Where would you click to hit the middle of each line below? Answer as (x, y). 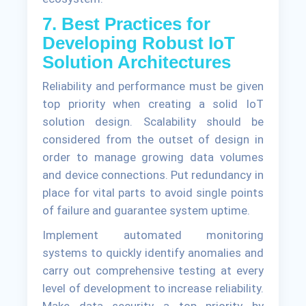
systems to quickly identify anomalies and (153, 253)
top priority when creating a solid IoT (153, 104)
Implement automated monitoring (153, 235)
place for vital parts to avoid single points (153, 193)
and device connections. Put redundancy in (153, 175)
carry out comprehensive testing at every (153, 271)
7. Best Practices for (127, 24)
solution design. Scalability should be (153, 122)
